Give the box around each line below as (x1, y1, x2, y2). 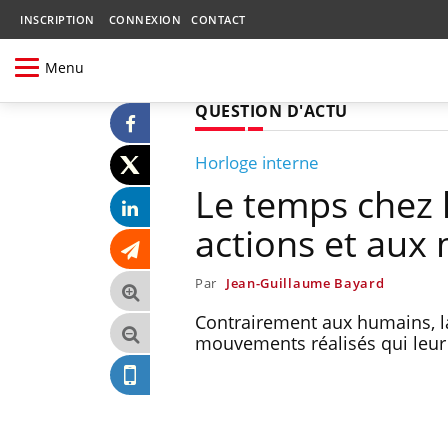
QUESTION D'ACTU (195, 99, 348, 122)
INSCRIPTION (20, 12, 95, 27)
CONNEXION (108, 12, 181, 27)
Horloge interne (195, 150, 319, 174)
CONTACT (191, 12, 246, 27)
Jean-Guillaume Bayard (225, 273, 385, 292)
